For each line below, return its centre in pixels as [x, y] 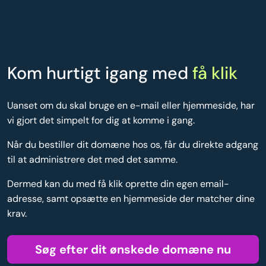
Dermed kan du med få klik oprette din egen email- [118, 184]
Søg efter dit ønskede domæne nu [133, 250]
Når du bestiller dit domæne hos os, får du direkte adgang [133, 145]
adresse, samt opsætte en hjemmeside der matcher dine [131, 199]
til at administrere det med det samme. [92, 160]
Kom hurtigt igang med [100, 74]
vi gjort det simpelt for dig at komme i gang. [101, 121]
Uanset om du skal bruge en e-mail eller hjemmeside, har [131, 106]
